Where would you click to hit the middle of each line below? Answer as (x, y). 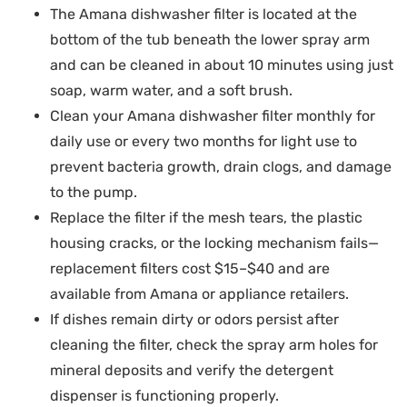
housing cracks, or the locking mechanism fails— (214, 243)
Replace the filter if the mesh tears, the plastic (206, 218)
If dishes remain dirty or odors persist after (194, 320)
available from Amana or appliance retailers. (199, 294)
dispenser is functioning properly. (164, 396)
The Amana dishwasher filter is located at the (203, 15)
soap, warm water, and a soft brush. (171, 91)
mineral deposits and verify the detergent (192, 371)
